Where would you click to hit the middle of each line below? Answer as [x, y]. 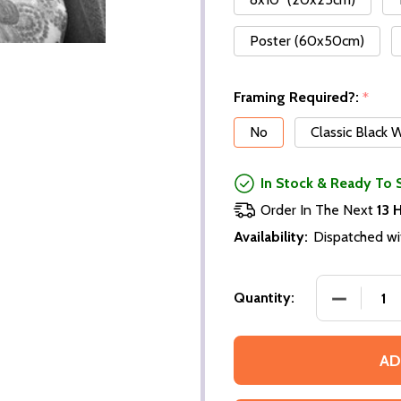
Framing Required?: [298, 98]
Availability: [271, 237]
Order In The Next [319, 210]
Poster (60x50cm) [307, 41]
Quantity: [264, 298]
